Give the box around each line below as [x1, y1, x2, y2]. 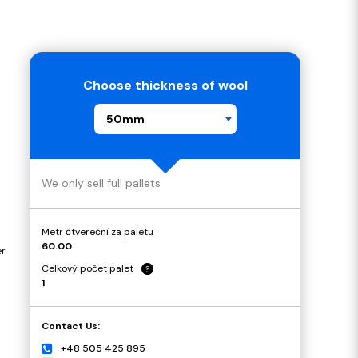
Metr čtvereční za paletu [42, 225, 153, 238]
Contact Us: [42, 320, 100, 332]
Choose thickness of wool [82, 77, 248, 93]
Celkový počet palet [42, 262, 133, 275]
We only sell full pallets [42, 176, 161, 190]
